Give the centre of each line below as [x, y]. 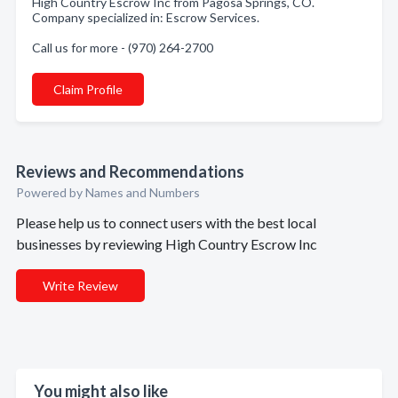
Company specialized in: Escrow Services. [146, 17]
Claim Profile [88, 89]
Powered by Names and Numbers [108, 192]
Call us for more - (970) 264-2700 [123, 48]
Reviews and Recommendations [130, 171]
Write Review [80, 286]
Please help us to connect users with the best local [166, 223]
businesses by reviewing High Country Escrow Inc [167, 244]
